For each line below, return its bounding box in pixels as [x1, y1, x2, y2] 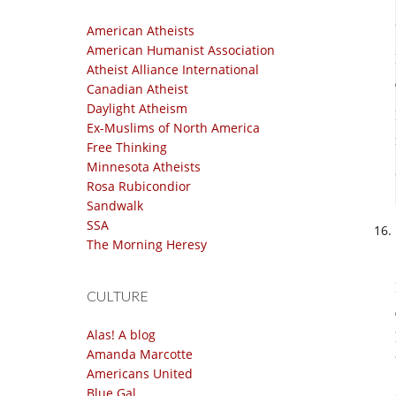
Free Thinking [87, 139, 167, 156]
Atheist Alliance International [87, 61, 259, 78]
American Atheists [87, 22, 194, 39]
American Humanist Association [87, 42, 275, 58]
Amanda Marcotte [87, 346, 193, 362]
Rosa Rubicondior [87, 178, 191, 194]
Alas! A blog [87, 326, 156, 343]
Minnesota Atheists [87, 158, 201, 175]
